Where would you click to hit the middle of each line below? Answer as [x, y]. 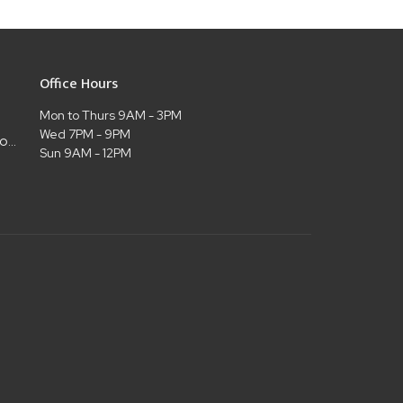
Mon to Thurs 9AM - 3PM [110, 115]
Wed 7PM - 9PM [85, 134]
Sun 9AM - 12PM [85, 152]
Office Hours [78, 85]
